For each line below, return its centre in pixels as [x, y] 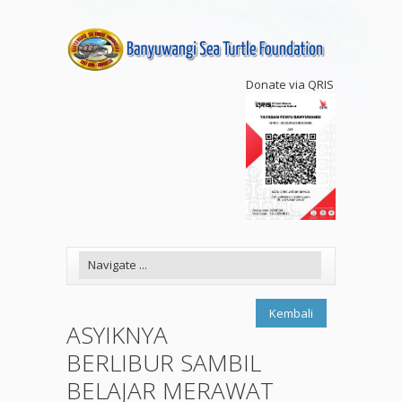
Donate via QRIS [290, 84]
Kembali [291, 314]
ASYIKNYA [117, 335]
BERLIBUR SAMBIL [164, 363]
